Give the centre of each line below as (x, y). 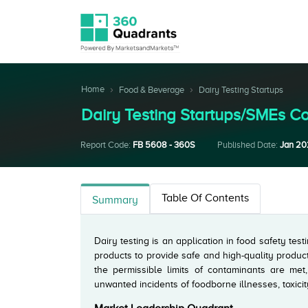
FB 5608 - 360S (164, 145)
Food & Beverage (152, 90)
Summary (115, 200)
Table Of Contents (205, 198)
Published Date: (249, 145)
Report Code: (107, 145)
